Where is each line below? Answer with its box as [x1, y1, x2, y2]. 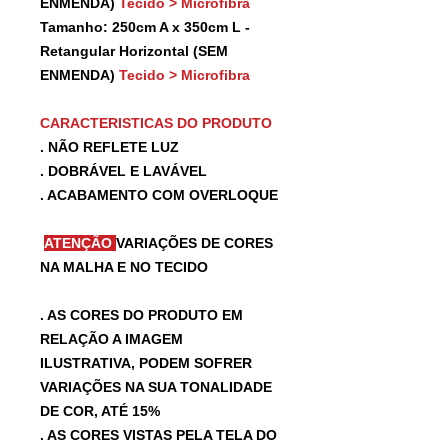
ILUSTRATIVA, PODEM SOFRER [40, 354, 252, 371]
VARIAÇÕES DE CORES [116, 234, 273, 251]
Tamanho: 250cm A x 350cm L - [40, 18, 250, 35]
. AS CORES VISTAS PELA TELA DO [40, 426, 277, 443]
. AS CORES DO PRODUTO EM [40, 306, 243, 323]
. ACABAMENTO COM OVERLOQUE [40, 186, 278, 203]
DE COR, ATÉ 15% [40, 402, 160, 419]
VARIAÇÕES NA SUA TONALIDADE [40, 378, 272, 395]
